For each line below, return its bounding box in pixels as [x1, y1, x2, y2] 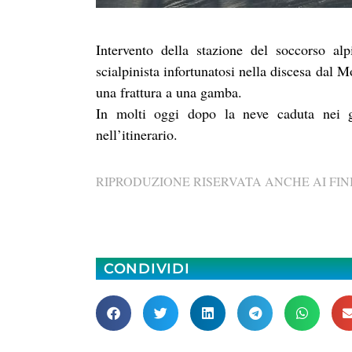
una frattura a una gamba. [96, 82, 242, 101]
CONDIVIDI [104, 259, 190, 277]
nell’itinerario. [96, 125, 178, 144]
